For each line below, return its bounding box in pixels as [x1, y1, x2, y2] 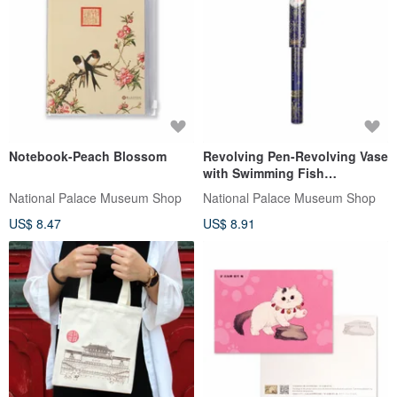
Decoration [203, 181, 269, 198]
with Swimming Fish [203, 164, 324, 182]
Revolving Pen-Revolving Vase [203, 147, 388, 165]
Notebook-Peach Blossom [9, 147, 167, 165]
